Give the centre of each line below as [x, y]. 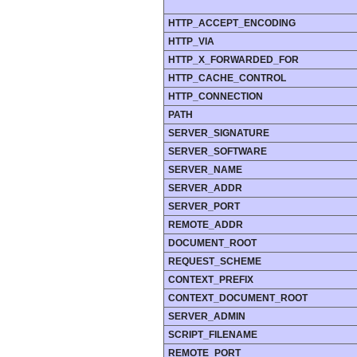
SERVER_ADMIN [207, 317]
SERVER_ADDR [205, 188]
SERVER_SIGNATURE [219, 133]
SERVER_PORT [204, 207]
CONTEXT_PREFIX [211, 280]
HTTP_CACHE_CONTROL [227, 78]
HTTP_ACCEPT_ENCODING [232, 24]
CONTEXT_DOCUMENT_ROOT [238, 298]
